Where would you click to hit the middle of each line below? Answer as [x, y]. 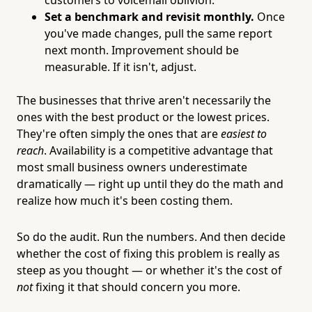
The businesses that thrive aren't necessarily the [144, 100]
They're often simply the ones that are [119, 133]
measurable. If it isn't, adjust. [120, 67]
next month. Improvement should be [142, 50]
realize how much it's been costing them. [125, 200]
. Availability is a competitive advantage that [158, 150]
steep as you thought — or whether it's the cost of [149, 270]
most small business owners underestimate [132, 167]
